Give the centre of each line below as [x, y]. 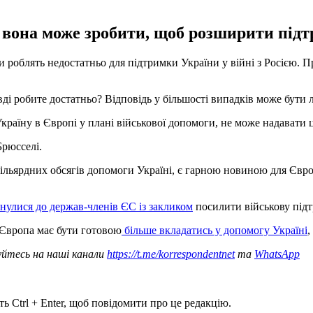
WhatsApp [277, 254]
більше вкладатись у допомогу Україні [214, 230]
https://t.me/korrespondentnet [171, 254]
